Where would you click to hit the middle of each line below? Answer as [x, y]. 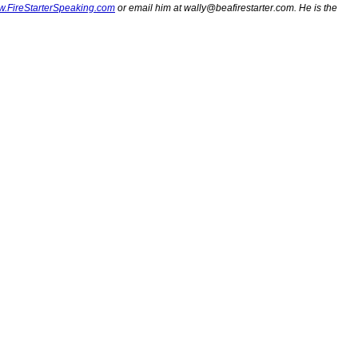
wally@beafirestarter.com [239, 8]
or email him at [149, 8]
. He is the [316, 8]
